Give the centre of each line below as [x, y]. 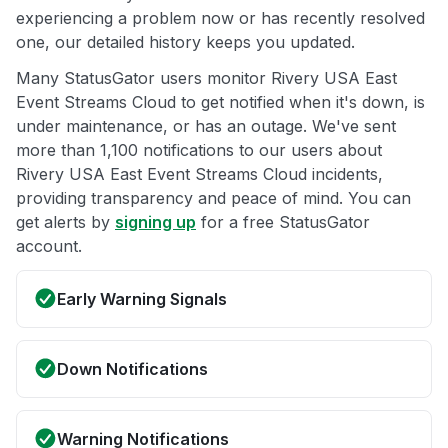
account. [49, 246]
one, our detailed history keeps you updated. [185, 42]
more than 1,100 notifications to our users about [199, 150]
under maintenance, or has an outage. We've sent [206, 126]
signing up [155, 222]
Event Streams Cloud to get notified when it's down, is [220, 102]
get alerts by [65, 222]
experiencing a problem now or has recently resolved [220, 18]
